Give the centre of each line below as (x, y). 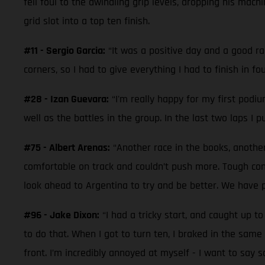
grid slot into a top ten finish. (87, 21)
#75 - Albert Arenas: (67, 147)
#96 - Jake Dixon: (62, 215)
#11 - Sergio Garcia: (64, 50)
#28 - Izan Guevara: (66, 99)
